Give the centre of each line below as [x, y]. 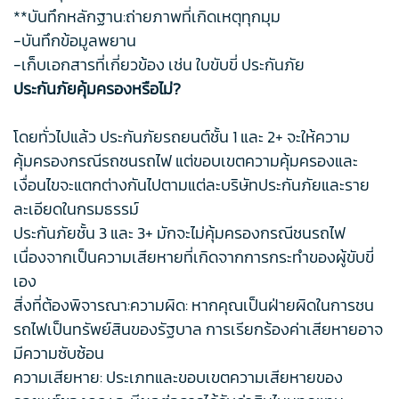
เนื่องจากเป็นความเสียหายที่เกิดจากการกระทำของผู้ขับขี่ [194, 257]
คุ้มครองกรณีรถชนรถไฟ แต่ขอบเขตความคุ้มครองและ [186, 161]
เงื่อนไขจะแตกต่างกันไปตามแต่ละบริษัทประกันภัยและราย [191, 185]
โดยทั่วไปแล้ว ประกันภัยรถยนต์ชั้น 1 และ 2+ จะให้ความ [182, 137]
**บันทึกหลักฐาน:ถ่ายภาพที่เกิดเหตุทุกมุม [147, 17]
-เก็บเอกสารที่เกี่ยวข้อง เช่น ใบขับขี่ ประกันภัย [159, 65]
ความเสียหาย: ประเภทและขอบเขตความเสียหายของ [178, 378]
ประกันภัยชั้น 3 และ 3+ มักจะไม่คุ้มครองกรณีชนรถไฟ [179, 233]
